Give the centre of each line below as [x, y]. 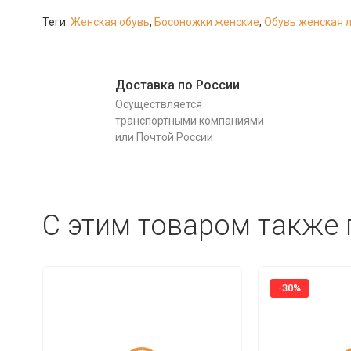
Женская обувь [110, 22]
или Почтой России [164, 137]
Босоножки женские [206, 22]
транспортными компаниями [189, 121]
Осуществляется [158, 104]
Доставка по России [177, 85]
